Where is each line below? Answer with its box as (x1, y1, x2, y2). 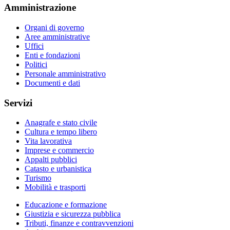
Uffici (25, 41, 44, 50)
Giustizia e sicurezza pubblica (25, 209, 121, 219)
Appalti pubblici (25, 155, 77, 164)
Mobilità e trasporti (25, 183, 86, 192)
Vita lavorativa (25, 137, 72, 146)
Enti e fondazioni (25, 50, 80, 60)
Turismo (25, 174, 51, 183)
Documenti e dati (25, 78, 80, 87)
